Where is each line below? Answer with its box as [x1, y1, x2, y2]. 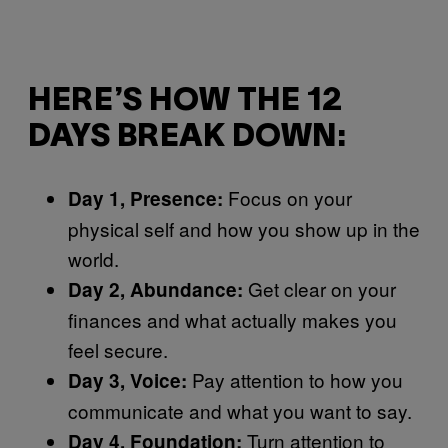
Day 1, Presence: [68, 184, 223, 212]
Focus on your [223, 183, 352, 211]
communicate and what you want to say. [68, 396, 412, 424]
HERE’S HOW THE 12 [28, 87, 342, 117]
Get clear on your [243, 274, 396, 302]
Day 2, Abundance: [68, 275, 243, 303]
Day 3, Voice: [68, 366, 187, 394]
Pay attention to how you [187, 365, 403, 393]
